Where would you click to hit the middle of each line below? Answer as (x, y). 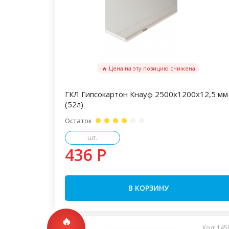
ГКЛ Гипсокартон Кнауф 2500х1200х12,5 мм (146, 94)
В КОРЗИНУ (149, 188)
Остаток (78, 121)
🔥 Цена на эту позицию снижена (149, 68)
